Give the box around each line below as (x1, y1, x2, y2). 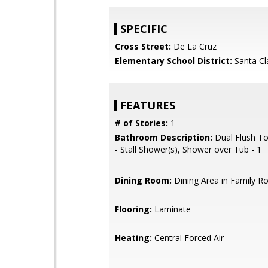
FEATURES (120, 98, 175, 112)
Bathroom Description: (115, 132, 212, 143)
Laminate (152, 203, 191, 215)
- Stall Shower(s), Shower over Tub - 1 (115, 144, 261, 155)
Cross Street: (115, 41, 171, 52)
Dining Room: (115, 175, 172, 186)
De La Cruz (171, 41, 217, 52)
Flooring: (115, 203, 152, 215)
